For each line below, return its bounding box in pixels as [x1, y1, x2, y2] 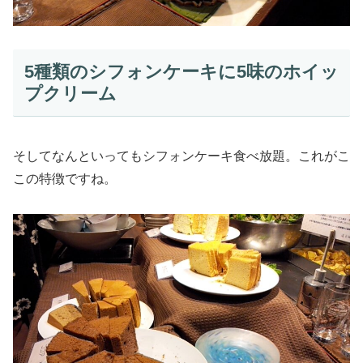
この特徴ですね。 [13, 172, 117, 186]
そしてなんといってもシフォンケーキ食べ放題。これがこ [13, 149, 350, 164]
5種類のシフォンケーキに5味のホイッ [23, 61, 339, 82]
